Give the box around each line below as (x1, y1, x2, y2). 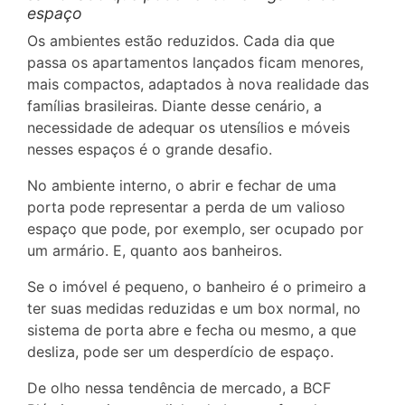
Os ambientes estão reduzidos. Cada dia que (27, 32, 334, 50)
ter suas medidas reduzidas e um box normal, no (27, 299, 361, 317)
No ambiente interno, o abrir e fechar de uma (27, 176, 336, 194)
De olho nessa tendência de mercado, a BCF (27, 379, 331, 397)
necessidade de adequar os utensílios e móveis (27, 118, 350, 137)
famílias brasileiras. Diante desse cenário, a (27, 97, 322, 115)
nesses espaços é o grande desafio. (27, 140, 272, 158)
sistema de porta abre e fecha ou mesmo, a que (27, 321, 356, 339)
